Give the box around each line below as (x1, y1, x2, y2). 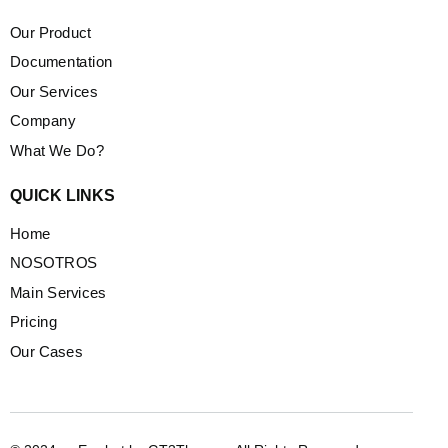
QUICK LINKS (10, 187, 115, 205)
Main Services (10, 284, 106, 301)
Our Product (10, 24, 91, 41)
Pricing (10, 314, 58, 331)
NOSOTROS (10, 255, 98, 272)
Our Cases (10, 343, 83, 360)
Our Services (10, 83, 98, 100)
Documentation (10, 54, 113, 71)
